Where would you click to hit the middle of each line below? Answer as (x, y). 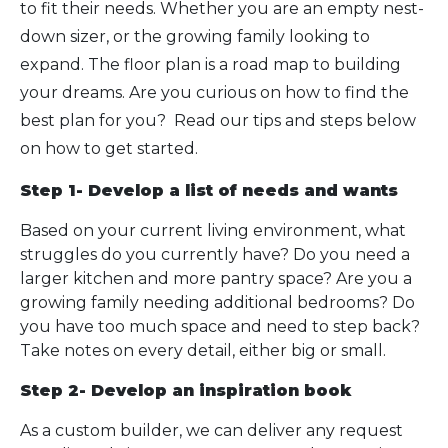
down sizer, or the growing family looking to (195, 36)
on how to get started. (109, 148)
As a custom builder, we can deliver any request (211, 430)
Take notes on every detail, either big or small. (203, 350)
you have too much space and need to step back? (220, 326)
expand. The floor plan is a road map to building (210, 64)
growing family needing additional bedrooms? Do (217, 302)
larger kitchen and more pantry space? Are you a (216, 278)
